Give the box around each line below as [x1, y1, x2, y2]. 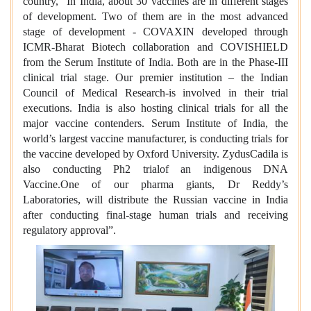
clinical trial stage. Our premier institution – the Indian [23, 72, 288, 83]
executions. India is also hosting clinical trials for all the [23, 102, 288, 114]
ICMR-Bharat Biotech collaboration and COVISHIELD [23, 41, 288, 53]
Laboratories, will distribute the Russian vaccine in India [23, 194, 288, 205]
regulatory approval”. [23, 224, 116, 236]
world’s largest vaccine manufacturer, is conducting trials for [23, 133, 288, 144]
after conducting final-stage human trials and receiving [23, 209, 288, 221]
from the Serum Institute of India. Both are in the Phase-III [23, 56, 288, 68]
